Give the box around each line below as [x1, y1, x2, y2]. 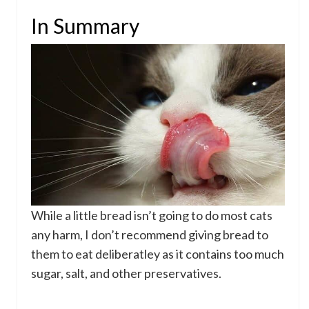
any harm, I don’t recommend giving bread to [31, 227, 268, 243]
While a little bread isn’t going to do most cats [31, 208, 272, 223]
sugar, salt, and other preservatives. [31, 266, 221, 281]
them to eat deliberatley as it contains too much [31, 246, 284, 262]
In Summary [31, 12, 139, 38]
